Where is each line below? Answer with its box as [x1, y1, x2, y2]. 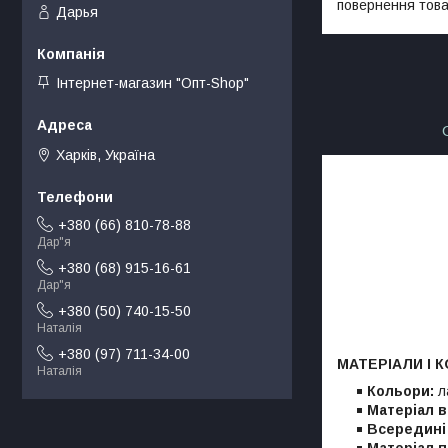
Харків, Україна [56, 146, 155, 163]
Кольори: [367, 382, 438, 399]
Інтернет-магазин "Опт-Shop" [56, 75, 249, 92]
